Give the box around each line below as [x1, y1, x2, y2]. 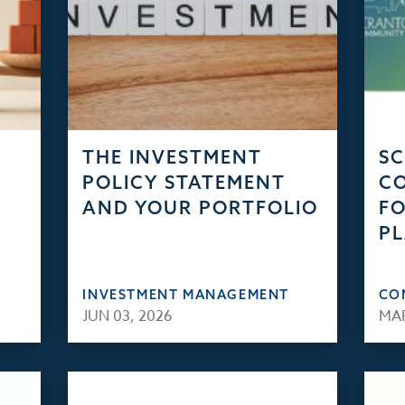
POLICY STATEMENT [82, 171, 287, 194]
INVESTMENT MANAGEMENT [82, 286, 290, 304]
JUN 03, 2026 [82, 306, 174, 328]
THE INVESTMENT [82, 146, 263, 169]
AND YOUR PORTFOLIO [82, 196, 319, 220]
